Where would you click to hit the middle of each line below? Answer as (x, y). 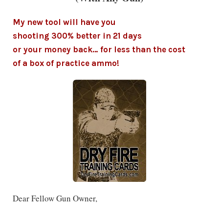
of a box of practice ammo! (66, 63)
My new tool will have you (64, 22)
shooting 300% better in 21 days (77, 36)
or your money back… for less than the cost (99, 50)
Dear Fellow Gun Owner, (55, 198)
